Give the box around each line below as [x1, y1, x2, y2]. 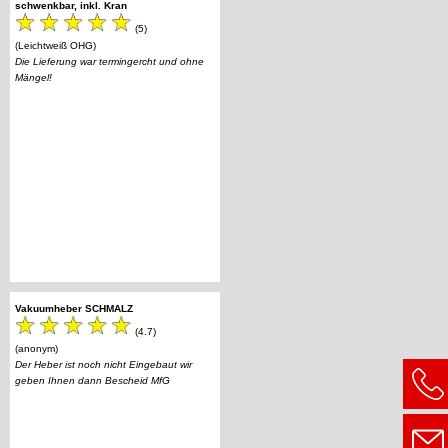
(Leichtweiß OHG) [15, 40, 96, 52]
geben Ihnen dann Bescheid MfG [15, 374, 170, 386]
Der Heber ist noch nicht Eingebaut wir [15, 358, 192, 370]
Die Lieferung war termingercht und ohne [15, 56, 204, 68]
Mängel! [15, 72, 52, 84]
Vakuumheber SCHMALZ [15, 302, 133, 314]
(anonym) [15, 342, 58, 354]
